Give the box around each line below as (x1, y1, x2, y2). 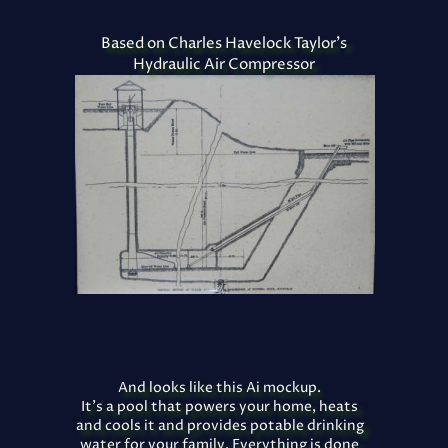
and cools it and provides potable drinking (75, 416, 364, 435)
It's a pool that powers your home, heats (81, 397, 358, 416)
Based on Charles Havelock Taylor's (101, 33, 347, 54)
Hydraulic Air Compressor (133, 54, 315, 75)
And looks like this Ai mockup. (118, 378, 321, 397)
